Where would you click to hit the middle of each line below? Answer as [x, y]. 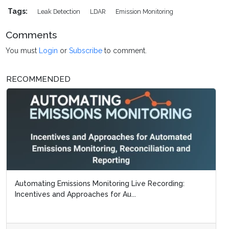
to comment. [125, 50]
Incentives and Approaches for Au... [75, 194]
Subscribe [86, 50]
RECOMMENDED [38, 79]
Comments [31, 35]
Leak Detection [60, 11]
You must [22, 50]
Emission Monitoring [145, 11]
